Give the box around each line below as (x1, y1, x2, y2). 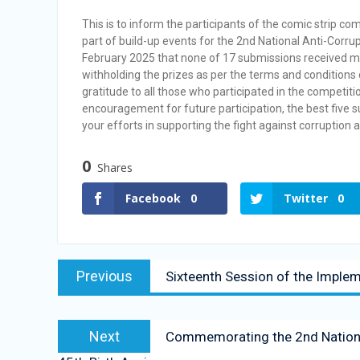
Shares (97, 160, 133, 175)
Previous (76, 268, 133, 284)
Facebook (125, 190, 181, 206)
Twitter (283, 190, 328, 206)
